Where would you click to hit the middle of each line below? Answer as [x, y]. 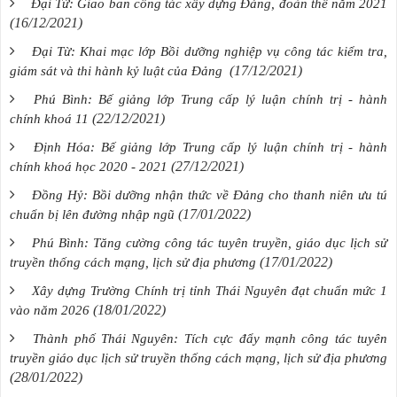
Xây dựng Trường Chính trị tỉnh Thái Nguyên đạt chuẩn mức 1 [210, 290]
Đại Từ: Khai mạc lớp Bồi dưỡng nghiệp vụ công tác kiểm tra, [210, 51]
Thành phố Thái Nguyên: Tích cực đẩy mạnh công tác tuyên [210, 338]
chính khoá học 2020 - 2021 [89, 166]
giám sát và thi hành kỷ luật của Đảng [118, 70]
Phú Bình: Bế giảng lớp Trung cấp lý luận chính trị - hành [210, 99]
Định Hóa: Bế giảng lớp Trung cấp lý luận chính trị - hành [210, 147]
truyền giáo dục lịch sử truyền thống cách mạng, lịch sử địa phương [198, 358]
